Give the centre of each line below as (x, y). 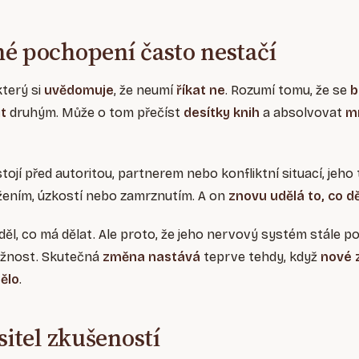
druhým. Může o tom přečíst (97, 113)
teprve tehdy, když (260, 257)
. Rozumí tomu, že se (286, 91)
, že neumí (145, 91)
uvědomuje (79, 91)
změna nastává (151, 257)
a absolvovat (303, 113)
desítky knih (222, 113)
